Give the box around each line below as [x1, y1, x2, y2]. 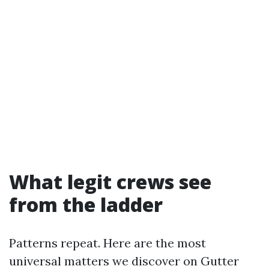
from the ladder [9, 192, 163, 217]
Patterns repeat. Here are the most [9, 235, 206, 250]
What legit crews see [9, 169, 211, 195]
